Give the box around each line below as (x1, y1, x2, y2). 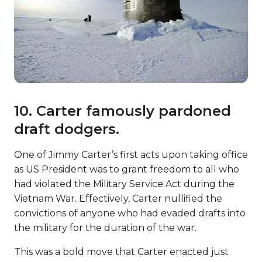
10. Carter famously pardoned (14, 102, 231, 120)
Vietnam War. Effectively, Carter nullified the (14, 193, 222, 205)
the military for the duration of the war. (14, 222, 196, 234)
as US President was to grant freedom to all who (14, 164, 239, 175)
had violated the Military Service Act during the (14, 178, 235, 190)
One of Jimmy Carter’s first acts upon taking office (14, 149, 248, 161)
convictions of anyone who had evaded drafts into (14, 208, 246, 219)
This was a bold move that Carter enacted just (14, 246, 229, 258)
